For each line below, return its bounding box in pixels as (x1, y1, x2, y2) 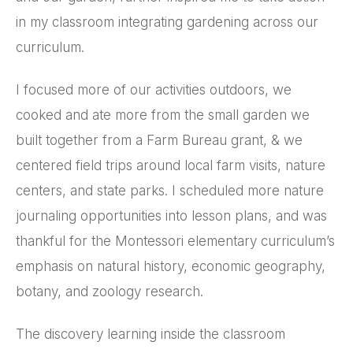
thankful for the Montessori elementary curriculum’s (16, 232, 335, 249)
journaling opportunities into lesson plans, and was (16, 207, 327, 224)
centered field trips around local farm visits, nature (16, 157, 325, 173)
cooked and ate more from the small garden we (16, 106, 310, 123)
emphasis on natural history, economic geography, (16, 258, 325, 274)
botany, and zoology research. (16, 283, 203, 299)
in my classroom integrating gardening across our (16, 13, 318, 30)
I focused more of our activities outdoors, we (16, 81, 292, 98)
